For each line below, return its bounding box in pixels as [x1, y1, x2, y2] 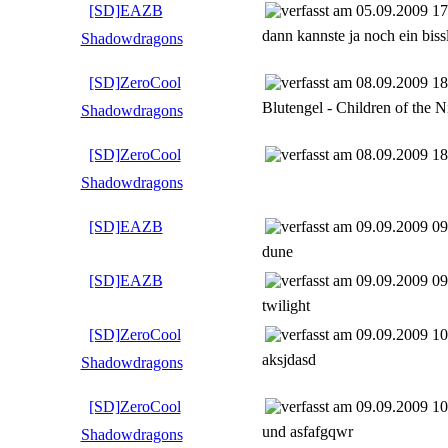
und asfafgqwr [261, 422, 353, 440]
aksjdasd [261, 350, 316, 368]
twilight [261, 296, 310, 314]
